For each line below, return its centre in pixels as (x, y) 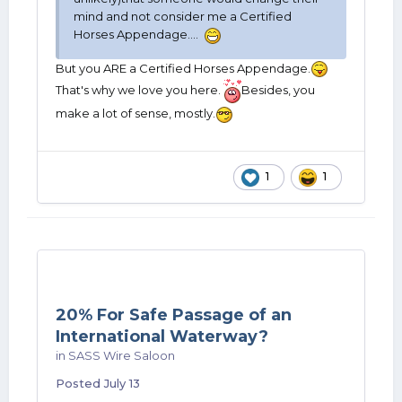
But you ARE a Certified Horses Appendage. (183, 68)
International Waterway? (162, 336)
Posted (80, 383)
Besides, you (278, 90)
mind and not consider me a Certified (183, 16)
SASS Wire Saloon (122, 355)
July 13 (122, 383)
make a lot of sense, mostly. (135, 114)
